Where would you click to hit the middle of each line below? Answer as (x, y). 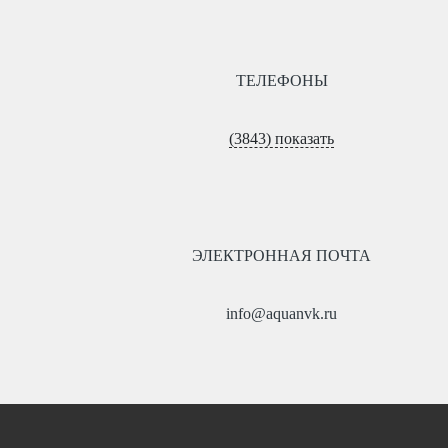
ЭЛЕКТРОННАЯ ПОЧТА (281, 255)
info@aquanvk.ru (281, 313)
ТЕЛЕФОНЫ (281, 80)
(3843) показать (281, 138)
